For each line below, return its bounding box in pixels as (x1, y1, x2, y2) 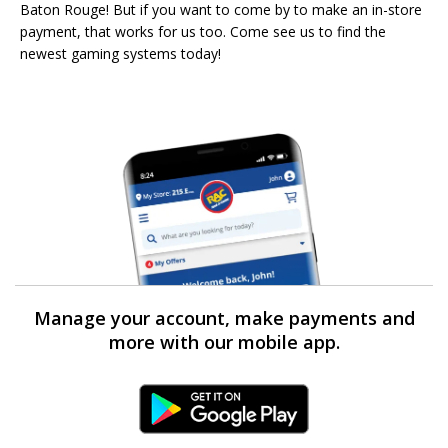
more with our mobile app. (108, 329, 340, 354)
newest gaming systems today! (20, 43, 221, 63)
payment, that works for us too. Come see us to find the (20, 21, 386, 41)
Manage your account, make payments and (33, 305, 415, 330)
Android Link (173, 404, 275, 427)
